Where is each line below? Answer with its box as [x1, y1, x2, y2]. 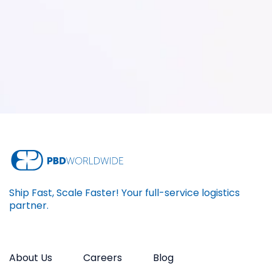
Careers [83, 251, 123, 265]
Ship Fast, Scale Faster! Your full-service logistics [9, 186, 240, 200]
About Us [9, 251, 52, 265]
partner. [9, 199, 49, 213]
